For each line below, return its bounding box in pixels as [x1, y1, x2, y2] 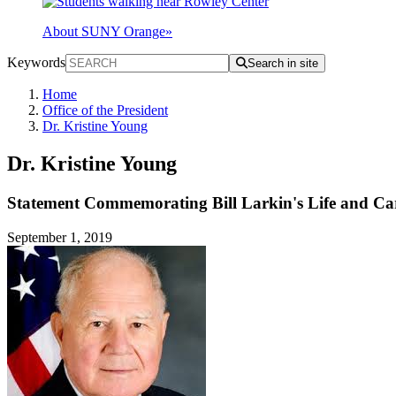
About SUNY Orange [42, 24, 165, 40]
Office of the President [42, 103, 168, 118]
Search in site [247, 57, 318, 71]
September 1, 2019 [7, 229, 112, 245]
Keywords [7, 55, 65, 71]
